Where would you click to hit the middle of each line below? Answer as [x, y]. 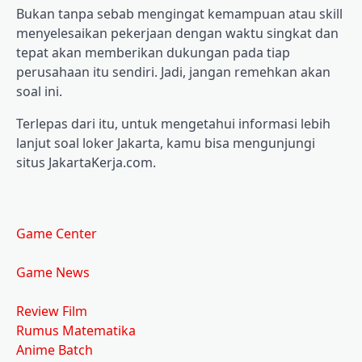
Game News [53, 272]
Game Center [57, 233]
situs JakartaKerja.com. [86, 162]
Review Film [52, 311]
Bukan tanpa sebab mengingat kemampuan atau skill [179, 13]
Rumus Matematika [76, 330]
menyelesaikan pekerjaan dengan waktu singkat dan [177, 33]
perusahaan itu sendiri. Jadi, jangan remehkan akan [173, 72]
